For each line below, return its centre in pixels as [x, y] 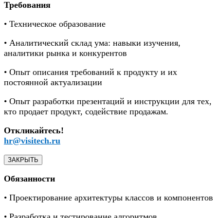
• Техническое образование [55, 24]
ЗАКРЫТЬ [23, 160]
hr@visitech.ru [32, 140]
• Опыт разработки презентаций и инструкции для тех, [108, 101]
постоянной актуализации [53, 82]
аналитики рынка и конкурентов [65, 53]
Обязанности [29, 178]
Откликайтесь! [34, 130]
